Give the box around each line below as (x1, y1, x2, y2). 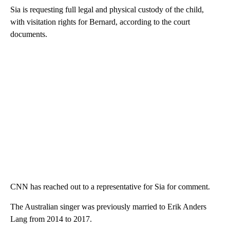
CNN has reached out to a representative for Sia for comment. (10, 182, 210, 191)
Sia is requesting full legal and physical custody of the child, (10, 5, 204, 14)
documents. (10, 29, 47, 39)
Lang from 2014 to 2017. (10, 214, 92, 223)
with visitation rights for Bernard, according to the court (10, 17, 190, 26)
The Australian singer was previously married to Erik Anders (10, 202, 206, 211)
